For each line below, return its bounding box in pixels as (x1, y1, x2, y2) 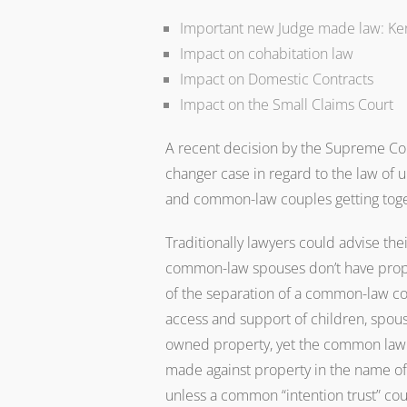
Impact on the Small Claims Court (180, 94, 393, 114)
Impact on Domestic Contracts (180, 69, 373, 89)
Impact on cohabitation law (180, 44, 353, 64)
